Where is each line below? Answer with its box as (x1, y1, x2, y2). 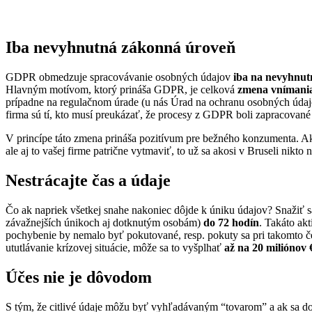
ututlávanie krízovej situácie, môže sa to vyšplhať (6, 241, 224, 253)
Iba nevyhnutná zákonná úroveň (6, 38, 235, 57)
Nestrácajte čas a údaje (6, 171, 171, 189)
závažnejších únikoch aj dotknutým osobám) (6, 216, 203, 228)
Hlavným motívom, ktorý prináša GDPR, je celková (6, 83, 235, 95)
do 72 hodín (203, 216, 259, 228)
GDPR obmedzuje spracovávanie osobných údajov (6, 70, 233, 83)
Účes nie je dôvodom (6, 267, 152, 286)
